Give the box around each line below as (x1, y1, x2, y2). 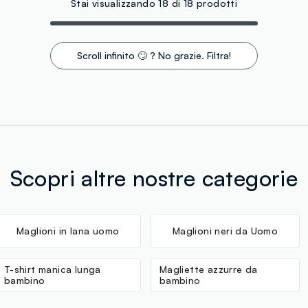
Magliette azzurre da (159, 263, 258, 275)
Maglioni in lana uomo (16, 224, 120, 236)
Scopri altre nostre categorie (10, 164, 298, 192)
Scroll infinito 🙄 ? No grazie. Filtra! (76, 49, 231, 61)
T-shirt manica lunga (3, 263, 101, 275)
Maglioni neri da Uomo (172, 224, 278, 236)
